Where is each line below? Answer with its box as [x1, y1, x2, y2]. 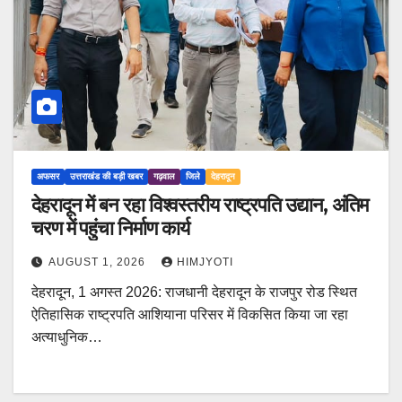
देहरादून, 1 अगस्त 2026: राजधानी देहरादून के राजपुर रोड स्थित [31, 284, 357, 301]
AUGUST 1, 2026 [48, 256, 149, 269]
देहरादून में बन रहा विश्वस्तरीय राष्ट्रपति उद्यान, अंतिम [31, 193, 369, 218]
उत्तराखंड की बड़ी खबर [70, 171, 143, 182]
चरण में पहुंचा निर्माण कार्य [31, 216, 189, 241]
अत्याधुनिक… [31, 329, 102, 345]
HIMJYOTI [177, 256, 233, 269]
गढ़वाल [153, 171, 175, 182]
